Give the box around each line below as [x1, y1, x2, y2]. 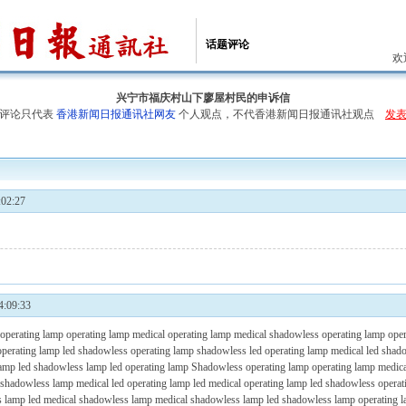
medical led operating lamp [76, 377, 190, 390]
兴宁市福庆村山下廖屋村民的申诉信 [116, 92, 290, 104]
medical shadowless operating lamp [234, 328, 385, 341]
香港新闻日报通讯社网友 [56, 108, 176, 121]
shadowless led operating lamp [197, 344, 328, 357]
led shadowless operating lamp [63, 344, 194, 357]
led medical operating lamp [193, 377, 307, 390]
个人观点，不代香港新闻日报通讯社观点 [176, 108, 385, 121]
